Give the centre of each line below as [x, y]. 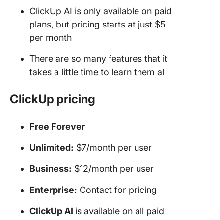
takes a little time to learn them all [98, 72]
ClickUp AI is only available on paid [101, 11]
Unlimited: [52, 147]
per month [51, 37]
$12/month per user [113, 168]
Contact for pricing [117, 190]
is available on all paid [120, 211]
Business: [51, 168]
